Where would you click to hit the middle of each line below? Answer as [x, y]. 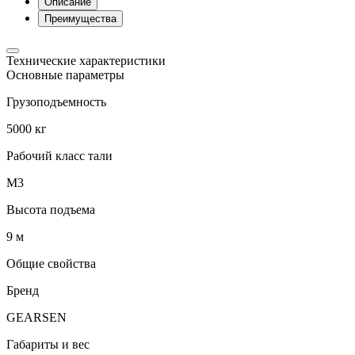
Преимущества [80, 19]
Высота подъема [51, 210]
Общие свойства [51, 264]
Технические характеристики [86, 61]
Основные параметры [65, 75]
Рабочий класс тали [59, 156]
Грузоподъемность [56, 102]
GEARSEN [36, 318]
